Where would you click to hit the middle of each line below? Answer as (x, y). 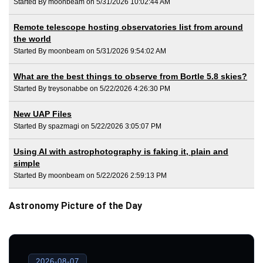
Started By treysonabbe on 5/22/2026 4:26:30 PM (92, 89)
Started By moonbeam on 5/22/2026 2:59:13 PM (90, 176)
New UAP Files (43, 114)
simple (27, 163)
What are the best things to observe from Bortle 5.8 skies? (130, 77)
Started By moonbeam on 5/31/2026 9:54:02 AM (90, 51)
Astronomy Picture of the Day (75, 206)
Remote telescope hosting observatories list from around (128, 27)
